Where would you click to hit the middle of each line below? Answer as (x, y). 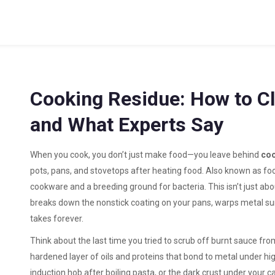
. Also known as (233, 171)
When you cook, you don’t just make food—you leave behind (145, 155)
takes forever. (57, 219)
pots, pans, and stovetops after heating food (116, 171)
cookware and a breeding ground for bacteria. (118, 187)
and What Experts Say (127, 125)
